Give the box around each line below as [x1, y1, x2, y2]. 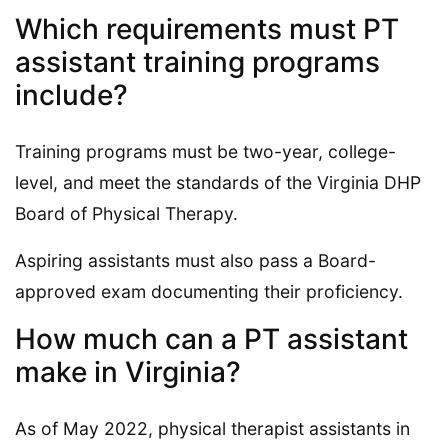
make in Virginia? [15, 354, 241, 389]
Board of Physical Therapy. [15, 202, 238, 224]
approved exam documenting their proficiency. [15, 280, 403, 302]
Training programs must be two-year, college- [15, 140, 396, 162]
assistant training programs [15, 44, 380, 79]
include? [15, 77, 128, 112]
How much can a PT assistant [15, 321, 408, 356]
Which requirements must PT [15, 11, 399, 46]
